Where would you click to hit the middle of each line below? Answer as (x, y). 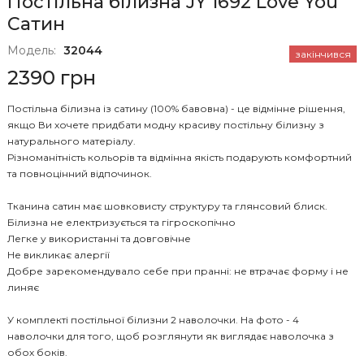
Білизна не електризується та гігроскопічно (121, 223)
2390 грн (51, 77)
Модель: (31, 50)
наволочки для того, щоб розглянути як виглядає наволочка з (170, 336)
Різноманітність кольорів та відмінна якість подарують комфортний (179, 158)
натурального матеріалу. (71, 141)
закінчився (323, 54)
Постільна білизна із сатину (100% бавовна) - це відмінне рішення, (176, 109)
